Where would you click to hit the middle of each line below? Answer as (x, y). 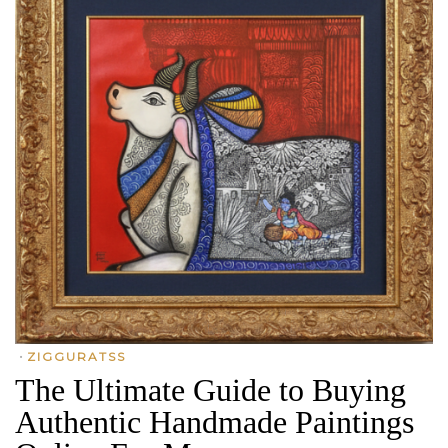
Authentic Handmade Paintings (214, 422)
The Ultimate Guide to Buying (210, 390)
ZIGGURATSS (76, 356)
